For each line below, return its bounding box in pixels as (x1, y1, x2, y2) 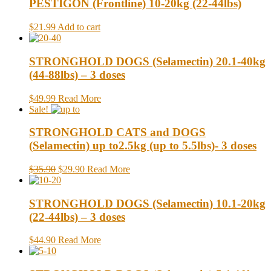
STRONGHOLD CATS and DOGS (29, 126, 206, 139)
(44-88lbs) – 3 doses (29, 68, 125, 81)
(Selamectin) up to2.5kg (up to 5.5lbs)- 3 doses (29, 139, 256, 152)
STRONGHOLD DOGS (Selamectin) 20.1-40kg (29, 54, 266, 68)
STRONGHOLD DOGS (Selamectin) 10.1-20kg (29, 197, 266, 210)
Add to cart (57, 22, 100, 33)
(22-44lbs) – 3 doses (29, 210, 125, 223)
